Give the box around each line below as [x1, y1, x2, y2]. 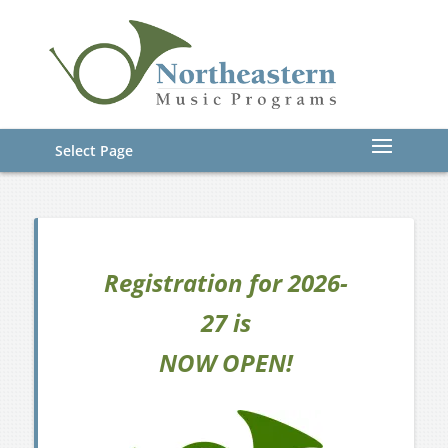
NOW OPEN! [158, 346, 293, 380]
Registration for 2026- [103, 266, 348, 300]
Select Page [54, 141, 133, 161]
